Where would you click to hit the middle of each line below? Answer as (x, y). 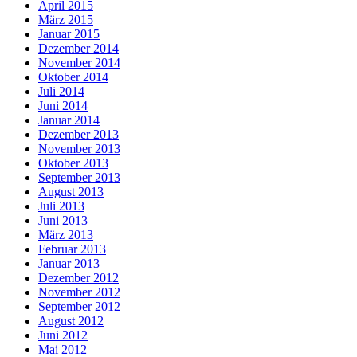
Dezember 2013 (78, 134)
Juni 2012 (63, 335)
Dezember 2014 (78, 48)
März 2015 (66, 19)
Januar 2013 (69, 263)
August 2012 (71, 320)
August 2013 (71, 191)
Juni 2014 (63, 105)
